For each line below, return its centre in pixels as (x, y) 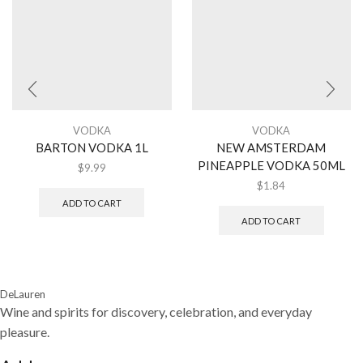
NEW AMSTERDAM (271, 147)
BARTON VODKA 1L (92, 147)
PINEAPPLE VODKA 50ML (271, 165)
